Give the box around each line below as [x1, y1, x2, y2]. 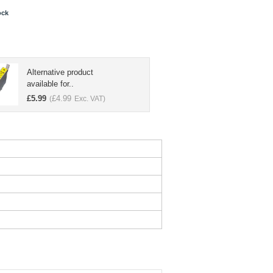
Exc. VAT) [73, 94, 105, 103]
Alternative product [27, 68, 93, 77]
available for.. [27, 79, 74, 88]
